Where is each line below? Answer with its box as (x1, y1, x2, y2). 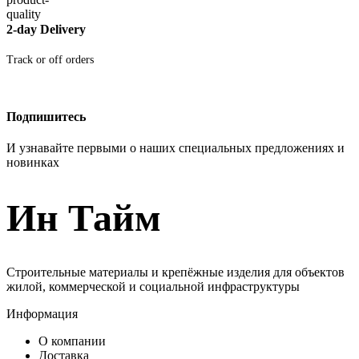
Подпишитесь (6, 109, 86, 123)
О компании (38, 334, 106, 349)
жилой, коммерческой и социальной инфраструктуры (6, 280, 300, 294)
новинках (6, 155, 59, 169)
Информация (6, 307, 78, 321)
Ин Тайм (6, 196, 161, 240)
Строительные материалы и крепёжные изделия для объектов (6, 265, 345, 280)
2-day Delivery (6, 22, 86, 37)
